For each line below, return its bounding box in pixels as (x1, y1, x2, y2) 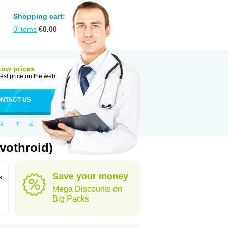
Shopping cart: (13, 12, 65, 20)
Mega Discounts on (52, 185, 122, 193)
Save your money (52, 171, 128, 181)
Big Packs (52, 194, 89, 203)
